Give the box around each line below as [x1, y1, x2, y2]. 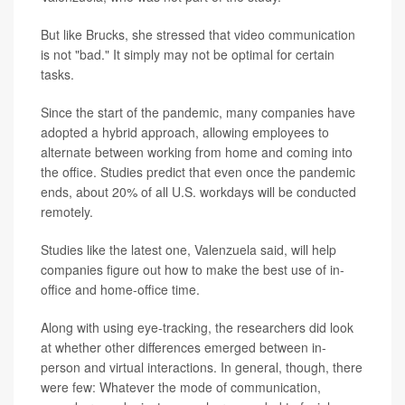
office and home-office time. [41, 279, 200, 298]
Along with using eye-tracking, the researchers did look [41, 317, 353, 336]
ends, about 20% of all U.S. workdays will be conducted [41, 182, 356, 201]
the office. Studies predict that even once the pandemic [41, 162, 355, 181]
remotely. [41, 202, 93, 221]
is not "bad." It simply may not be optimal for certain [41, 44, 334, 63]
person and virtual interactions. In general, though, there [41, 357, 363, 376]
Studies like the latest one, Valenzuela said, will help [41, 240, 336, 259]
